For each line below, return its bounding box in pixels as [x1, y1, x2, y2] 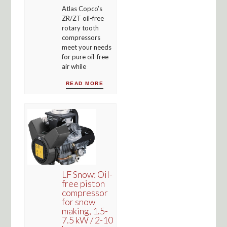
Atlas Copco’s [61, 4, 102, 13]
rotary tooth [61, 23, 99, 32]
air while [61, 62, 86, 70]
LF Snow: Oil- [61, 168, 112, 180]
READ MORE [65, 80, 104, 86]
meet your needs [61, 43, 111, 51]
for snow [61, 196, 95, 207]
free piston [61, 177, 105, 189]
